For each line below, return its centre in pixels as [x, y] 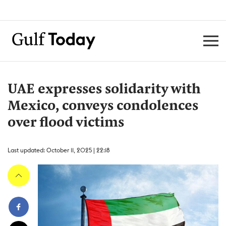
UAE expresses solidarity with [104, 90]
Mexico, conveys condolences [103, 106]
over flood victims [66, 123]
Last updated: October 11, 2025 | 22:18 [59, 150]
